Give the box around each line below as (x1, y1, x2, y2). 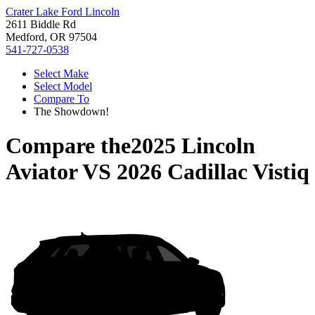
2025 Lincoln (131, 133, 255, 159)
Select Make (34, 67, 89, 79)
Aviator (6, 159, 77, 185)
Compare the (6, 133, 131, 159)
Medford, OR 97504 (6, 31, 97, 43)
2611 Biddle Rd (6, 18, 76, 30)
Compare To (34, 93, 89, 105)
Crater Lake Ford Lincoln (6, 6, 120, 18)
